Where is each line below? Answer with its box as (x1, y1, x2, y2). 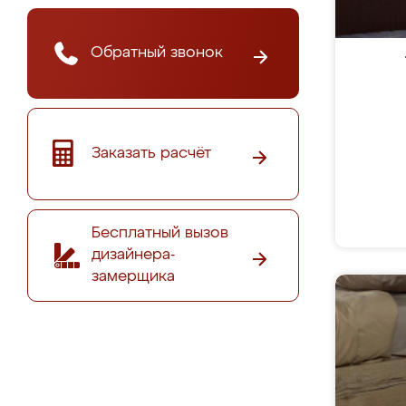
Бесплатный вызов (92, 225, 228, 241)
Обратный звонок (91, 44, 223, 61)
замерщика (92, 268, 175, 285)
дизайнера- (92, 246, 175, 263)
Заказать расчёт (92, 145, 211, 161)
